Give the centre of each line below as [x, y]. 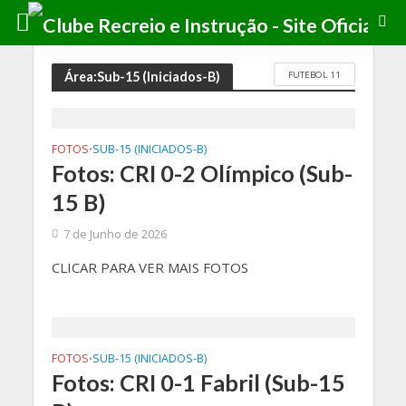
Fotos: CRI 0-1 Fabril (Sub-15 [198, 382]
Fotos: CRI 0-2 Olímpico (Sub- [202, 173]
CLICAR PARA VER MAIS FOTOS [150, 267]
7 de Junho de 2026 [115, 234]
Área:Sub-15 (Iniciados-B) [142, 76]
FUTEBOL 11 [314, 74]
